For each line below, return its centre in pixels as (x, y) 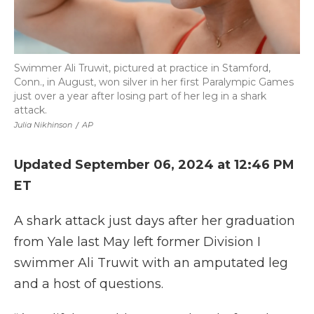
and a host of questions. (89, 284)
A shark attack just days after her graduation (155, 221)
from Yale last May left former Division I (137, 242)
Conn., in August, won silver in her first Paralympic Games (154, 82)
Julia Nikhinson (43, 125)
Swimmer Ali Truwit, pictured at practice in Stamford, (142, 68)
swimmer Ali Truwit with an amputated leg (151, 263)
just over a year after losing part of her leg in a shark (140, 96)
